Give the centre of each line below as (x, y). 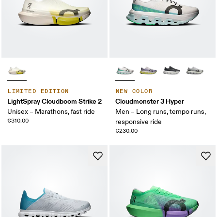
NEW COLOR (134, 91)
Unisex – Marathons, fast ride (51, 111)
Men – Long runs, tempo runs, (161, 111)
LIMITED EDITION (39, 91)
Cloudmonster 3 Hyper (150, 101)
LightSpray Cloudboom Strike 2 (55, 101)
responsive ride (139, 122)
